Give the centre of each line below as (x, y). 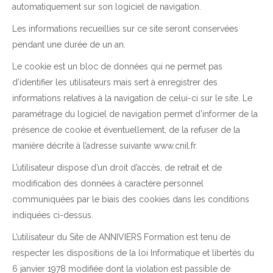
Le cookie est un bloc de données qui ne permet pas (117, 67)
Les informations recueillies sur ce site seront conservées (125, 29)
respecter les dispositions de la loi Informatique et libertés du (133, 253)
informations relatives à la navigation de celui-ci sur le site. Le (132, 98)
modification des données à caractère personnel (108, 184)
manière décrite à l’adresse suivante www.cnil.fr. (105, 146)
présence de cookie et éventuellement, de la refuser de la (126, 130)
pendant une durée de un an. (69, 45)
